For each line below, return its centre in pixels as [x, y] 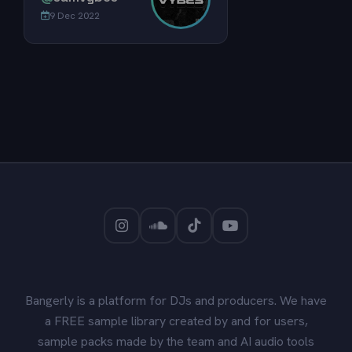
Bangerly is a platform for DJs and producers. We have [176, 301]
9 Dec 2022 [74, 16]
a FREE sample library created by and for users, [176, 321]
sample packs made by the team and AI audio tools [176, 342]
